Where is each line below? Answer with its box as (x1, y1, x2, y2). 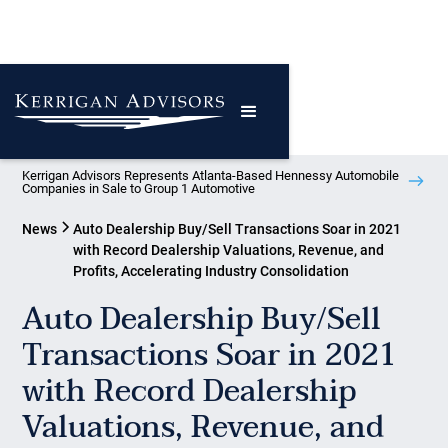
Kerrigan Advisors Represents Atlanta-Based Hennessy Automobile (22, 168, 400, 183)
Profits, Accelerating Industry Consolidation (73, 263, 350, 279)
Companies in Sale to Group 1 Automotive (22, 181, 256, 196)
